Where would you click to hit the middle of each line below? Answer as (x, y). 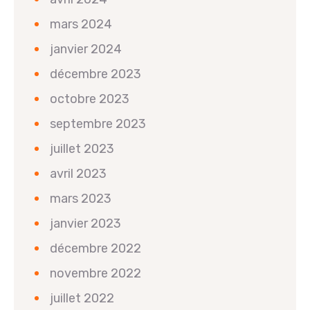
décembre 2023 (95, 74)
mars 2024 (81, 25)
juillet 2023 (82, 149)
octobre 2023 (90, 99)
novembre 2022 (95, 274)
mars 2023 (81, 199)
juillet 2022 (82, 299)
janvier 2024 (86, 49)
